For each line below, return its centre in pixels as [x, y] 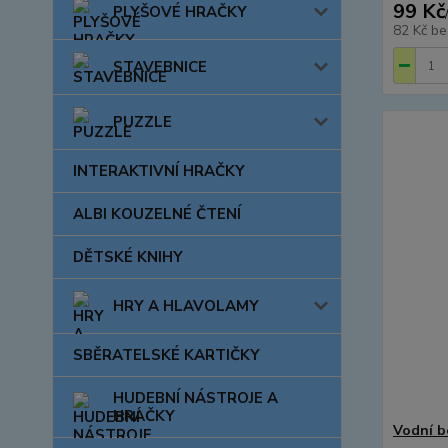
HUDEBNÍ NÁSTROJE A [195, 398]
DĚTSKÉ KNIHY [128, 257]
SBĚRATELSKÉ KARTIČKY [166, 355]
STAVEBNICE [160, 67]
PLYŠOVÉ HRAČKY [180, 12]
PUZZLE [142, 122]
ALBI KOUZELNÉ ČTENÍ [157, 214]
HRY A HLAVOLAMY [186, 306]
